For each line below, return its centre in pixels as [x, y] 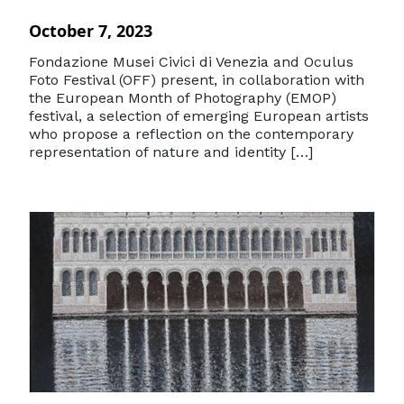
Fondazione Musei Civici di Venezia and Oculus [191, 62]
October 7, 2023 [91, 31]
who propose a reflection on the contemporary [191, 134]
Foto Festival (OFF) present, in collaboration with [197, 80]
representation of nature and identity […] [171, 152]
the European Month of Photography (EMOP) [183, 98]
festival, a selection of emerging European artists [199, 116]
